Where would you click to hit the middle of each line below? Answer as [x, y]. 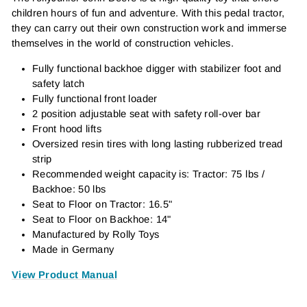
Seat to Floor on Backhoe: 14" [102, 219]
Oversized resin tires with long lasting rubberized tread [158, 144]
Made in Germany [73, 249]
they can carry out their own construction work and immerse [149, 28]
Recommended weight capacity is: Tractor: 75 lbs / [149, 174]
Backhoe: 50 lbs [69, 189]
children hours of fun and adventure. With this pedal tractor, [148, 13]
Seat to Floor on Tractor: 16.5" [102, 204]
